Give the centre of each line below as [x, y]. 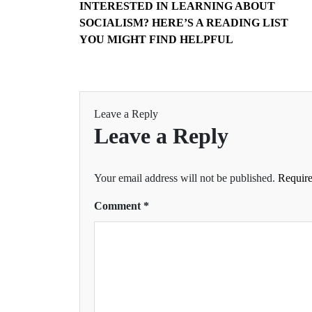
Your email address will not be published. [185, 178]
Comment [119, 205]
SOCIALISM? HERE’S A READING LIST [184, 22]
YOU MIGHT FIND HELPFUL [156, 39]
